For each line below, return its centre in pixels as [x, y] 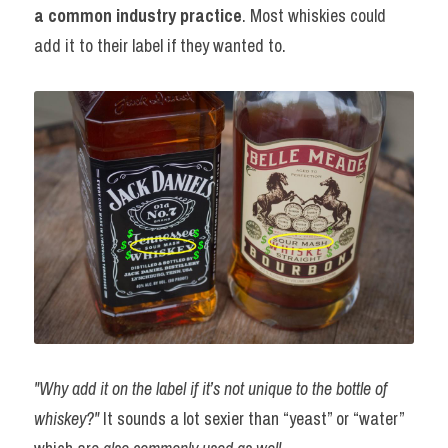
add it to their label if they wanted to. [160, 45]
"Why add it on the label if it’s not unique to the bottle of [210, 388]
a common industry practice [138, 15]
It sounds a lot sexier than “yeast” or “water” [253, 418]
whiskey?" [68, 418]
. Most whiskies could [314, 15]
